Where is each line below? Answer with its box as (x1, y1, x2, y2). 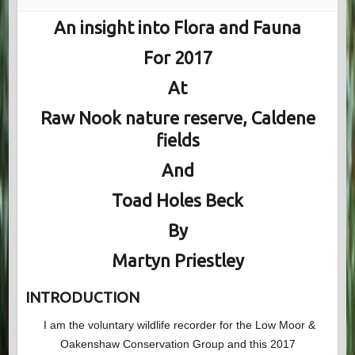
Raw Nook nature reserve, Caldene (40, 108, 315, 128)
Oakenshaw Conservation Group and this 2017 (59, 338, 296, 351)
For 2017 (143, 48, 212, 68)
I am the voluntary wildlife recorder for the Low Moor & (40, 319, 315, 332)
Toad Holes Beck (112, 190, 243, 211)
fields (155, 130, 200, 151)
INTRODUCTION (25, 288, 139, 307)
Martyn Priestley (111, 250, 244, 271)
